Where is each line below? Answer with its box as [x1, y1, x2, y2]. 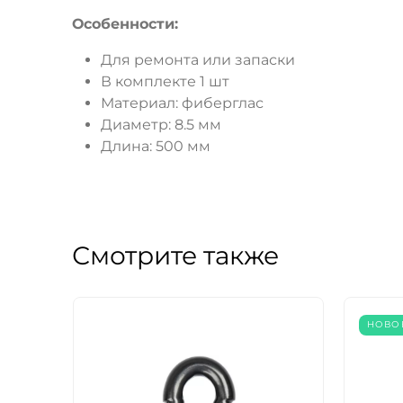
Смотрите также [72, 240, 279, 272]
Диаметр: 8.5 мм [101, 116, 221, 134]
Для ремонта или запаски [101, 51, 295, 69]
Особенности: [72, 15, 178, 33]
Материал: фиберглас [101, 94, 264, 112]
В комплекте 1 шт [101, 73, 229, 91]
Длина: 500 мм [101, 138, 210, 156]
